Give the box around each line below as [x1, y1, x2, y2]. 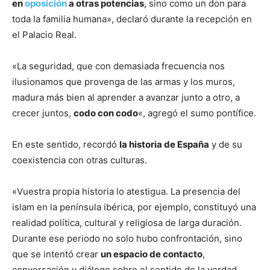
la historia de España [119, 139, 209, 151]
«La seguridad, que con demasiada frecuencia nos [12, 60, 225, 72]
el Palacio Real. [12, 29, 77, 41]
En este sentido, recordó [12, 139, 119, 151]
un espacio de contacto [101, 248, 202, 260]
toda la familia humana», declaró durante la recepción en [12, 13, 252, 25]
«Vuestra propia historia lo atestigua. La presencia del [12, 186, 240, 198]
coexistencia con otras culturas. [12, 154, 147, 166]
